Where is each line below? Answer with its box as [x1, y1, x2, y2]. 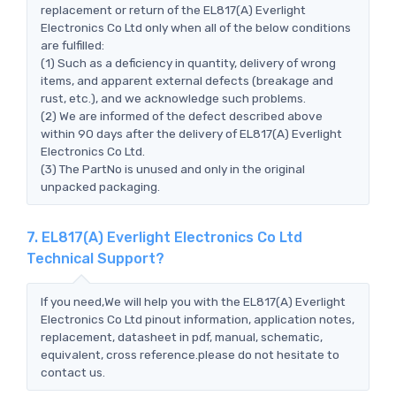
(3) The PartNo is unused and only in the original [41, 161, 305, 176]
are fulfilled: [41, 37, 104, 52]
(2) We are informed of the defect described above [41, 108, 323, 123]
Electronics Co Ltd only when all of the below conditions [41, 19, 351, 34]
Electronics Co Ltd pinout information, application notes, [41, 311, 354, 326]
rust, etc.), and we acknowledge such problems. [41, 90, 306, 105]
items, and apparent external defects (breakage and [41, 72, 333, 88]
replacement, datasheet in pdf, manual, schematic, [41, 329, 323, 344]
